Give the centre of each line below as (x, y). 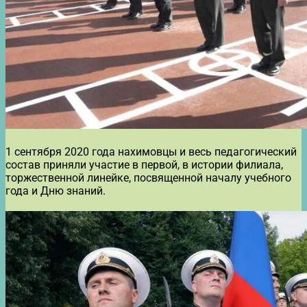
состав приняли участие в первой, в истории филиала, (144, 164)
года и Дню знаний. (56, 191)
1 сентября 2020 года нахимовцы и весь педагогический (151, 151)
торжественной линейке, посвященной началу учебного (148, 177)
